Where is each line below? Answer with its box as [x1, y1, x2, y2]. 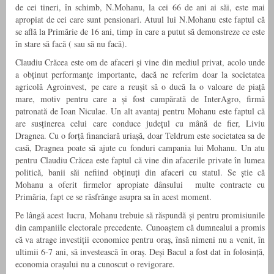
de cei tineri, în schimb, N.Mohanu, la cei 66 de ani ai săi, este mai [15, 1, 265, 13]
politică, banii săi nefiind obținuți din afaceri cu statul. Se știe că [15, 166, 265, 179]
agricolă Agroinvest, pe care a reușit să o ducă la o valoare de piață [15, 81, 265, 93]
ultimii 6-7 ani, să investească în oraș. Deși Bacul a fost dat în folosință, [15, 246, 265, 258]
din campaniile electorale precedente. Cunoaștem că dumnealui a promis [15, 221, 265, 234]
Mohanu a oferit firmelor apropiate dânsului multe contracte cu [15, 179, 265, 191]
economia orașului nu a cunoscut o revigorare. [15, 258, 175, 270]
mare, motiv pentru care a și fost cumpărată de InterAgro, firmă [15, 93, 265, 105]
